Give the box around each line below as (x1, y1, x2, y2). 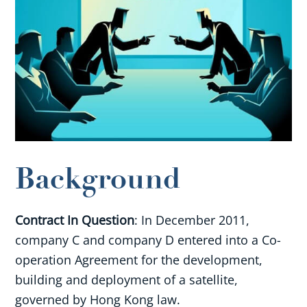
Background (15, 159, 181, 198)
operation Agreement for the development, (15, 251, 263, 268)
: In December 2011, (134, 211, 250, 228)
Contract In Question (15, 211, 135, 228)
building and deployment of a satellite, (15, 271, 238, 288)
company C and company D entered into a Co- (15, 231, 282, 248)
